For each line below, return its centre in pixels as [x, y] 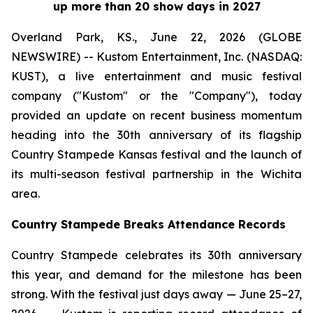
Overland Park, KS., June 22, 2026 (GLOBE [156, 37]
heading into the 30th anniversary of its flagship [156, 135]
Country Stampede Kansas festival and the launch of [156, 154]
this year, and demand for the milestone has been [156, 275]
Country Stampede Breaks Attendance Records [148, 224]
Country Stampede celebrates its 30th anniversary [156, 255]
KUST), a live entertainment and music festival [156, 76]
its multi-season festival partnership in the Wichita [156, 174]
